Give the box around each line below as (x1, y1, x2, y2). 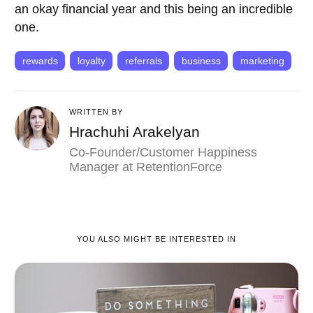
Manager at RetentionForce (69, 159, 222, 174)
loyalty (77, 54, 105, 66)
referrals (124, 54, 162, 66)
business (181, 54, 221, 66)
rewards (22, 54, 58, 66)
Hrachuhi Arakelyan (69, 124, 200, 140)
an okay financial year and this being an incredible (15, 2, 293, 17)
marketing (240, 54, 284, 66)
